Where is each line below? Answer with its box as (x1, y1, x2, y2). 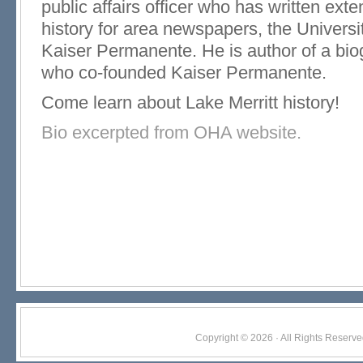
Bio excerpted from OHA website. (41, 122, 301, 143)
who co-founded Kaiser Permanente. (41, 62, 327, 83)
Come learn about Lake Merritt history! (41, 92, 340, 113)
